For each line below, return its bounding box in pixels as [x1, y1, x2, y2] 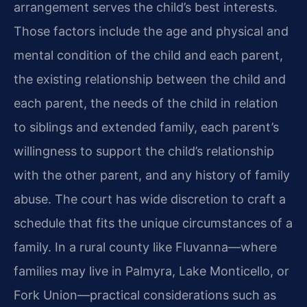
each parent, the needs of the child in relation [14, 95, 278, 110]
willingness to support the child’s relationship [14, 143, 274, 158]
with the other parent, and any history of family [14, 167, 290, 182]
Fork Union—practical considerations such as [14, 287, 276, 302]
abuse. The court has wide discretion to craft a [14, 191, 286, 206]
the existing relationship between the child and [14, 71, 286, 86]
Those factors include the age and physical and [14, 23, 288, 38]
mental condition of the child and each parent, [14, 47, 283, 62]
